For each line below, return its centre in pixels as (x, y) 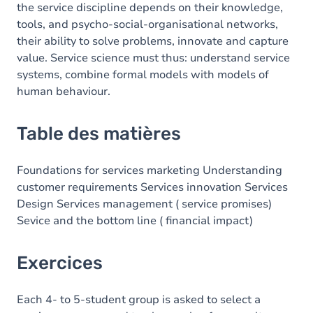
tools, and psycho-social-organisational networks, (147, 24)
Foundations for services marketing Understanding (150, 170)
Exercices (60, 263)
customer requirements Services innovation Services (152, 187)
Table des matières (99, 134)
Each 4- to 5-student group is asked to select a (139, 300)
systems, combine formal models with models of (143, 75)
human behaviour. (64, 92)
